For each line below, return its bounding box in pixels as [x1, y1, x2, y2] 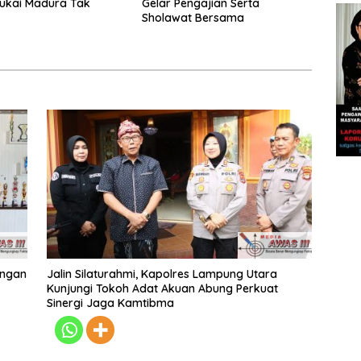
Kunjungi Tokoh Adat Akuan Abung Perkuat [46, 281, 278, 297]
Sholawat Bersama [141, 10, 244, 25]
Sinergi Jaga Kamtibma [46, 296, 174, 311]
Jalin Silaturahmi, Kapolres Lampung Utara [46, 267, 277, 282]
